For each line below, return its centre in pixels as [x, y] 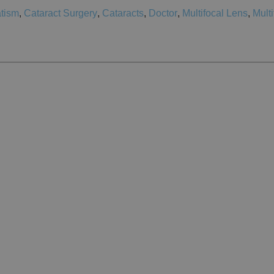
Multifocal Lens [215, 13]
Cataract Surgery [61, 13]
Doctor [163, 13]
